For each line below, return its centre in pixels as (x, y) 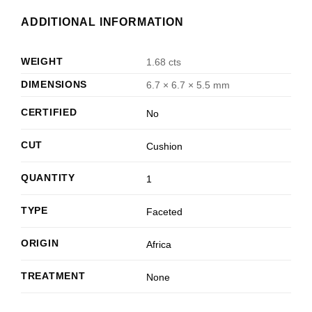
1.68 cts (164, 62)
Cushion (165, 146)
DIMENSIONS (54, 85)
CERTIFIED (49, 112)
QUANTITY (48, 178)
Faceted (165, 211)
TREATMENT (53, 276)
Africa (159, 244)
